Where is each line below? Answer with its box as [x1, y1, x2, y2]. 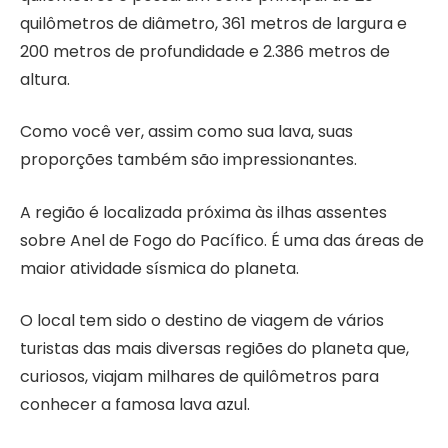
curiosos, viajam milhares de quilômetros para [20, 365, 379, 389]
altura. [20, 67, 70, 91]
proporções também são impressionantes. [20, 148, 357, 172]
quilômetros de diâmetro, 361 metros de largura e [20, 11, 407, 35]
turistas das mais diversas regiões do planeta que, [20, 337, 409, 361]
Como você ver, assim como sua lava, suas [20, 120, 353, 144]
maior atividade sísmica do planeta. [20, 256, 299, 280]
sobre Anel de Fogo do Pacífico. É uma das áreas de [20, 228, 424, 252]
